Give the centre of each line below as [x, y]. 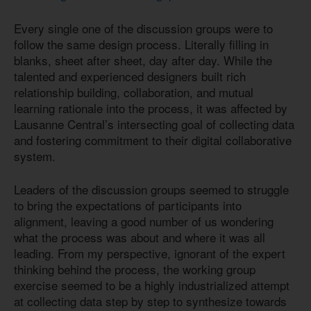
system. [35, 155]
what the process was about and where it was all [140, 237]
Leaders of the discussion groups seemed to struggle [151, 190]
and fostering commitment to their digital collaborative [153, 140]
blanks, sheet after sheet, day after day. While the [143, 60]
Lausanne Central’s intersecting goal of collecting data [154, 124]
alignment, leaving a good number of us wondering [144, 221]
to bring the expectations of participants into [128, 205]
